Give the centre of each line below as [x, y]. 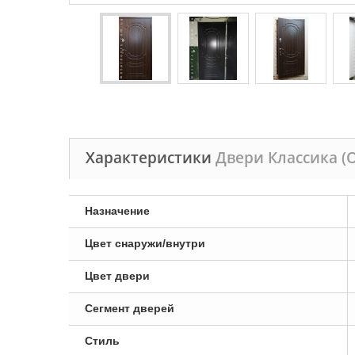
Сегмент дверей [130, 308]
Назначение [117, 211]
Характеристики [151, 158]
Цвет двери [117, 276]
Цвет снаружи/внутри [145, 243]
